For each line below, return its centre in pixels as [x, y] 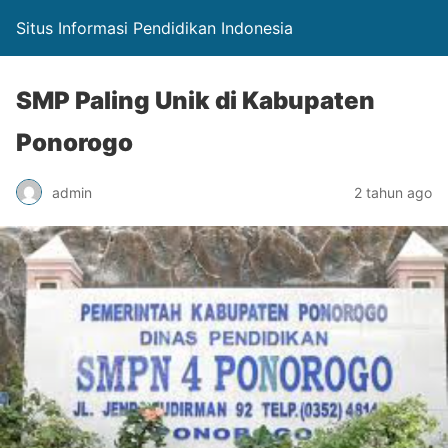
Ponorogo [74, 142]
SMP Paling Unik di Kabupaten [195, 100]
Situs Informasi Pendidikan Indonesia [154, 28]
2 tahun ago [393, 192]
